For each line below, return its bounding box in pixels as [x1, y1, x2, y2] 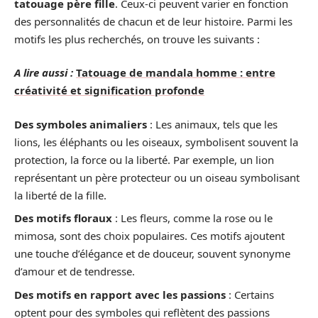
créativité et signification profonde [14, 83, 204, 98]
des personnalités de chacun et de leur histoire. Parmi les [14, 13, 292, 28]
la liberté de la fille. [14, 187, 106, 202]
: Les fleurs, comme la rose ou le [112, 211, 273, 226]
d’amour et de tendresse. [14, 264, 135, 279]
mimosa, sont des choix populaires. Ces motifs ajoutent [14, 229, 285, 243]
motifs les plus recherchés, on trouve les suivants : [14, 31, 260, 46]
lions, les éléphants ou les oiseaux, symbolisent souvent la [14, 134, 298, 149]
